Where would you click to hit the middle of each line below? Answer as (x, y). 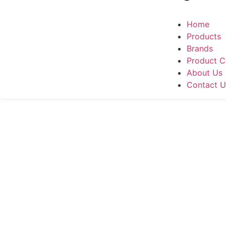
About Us (205, 72)
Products (204, 36)
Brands (200, 48)
